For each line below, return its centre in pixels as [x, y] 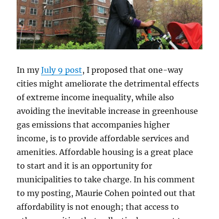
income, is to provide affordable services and [103, 139]
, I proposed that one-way [133, 70]
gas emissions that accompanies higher [93, 125]
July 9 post [62, 70]
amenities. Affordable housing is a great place [105, 152]
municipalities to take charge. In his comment [106, 180]
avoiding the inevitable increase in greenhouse [108, 111]
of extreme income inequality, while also [96, 98]
